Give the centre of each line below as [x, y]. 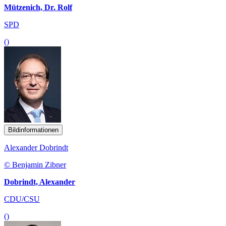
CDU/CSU [22, 199]
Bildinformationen [33, 130]
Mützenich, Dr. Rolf [38, 7]
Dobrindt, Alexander [40, 182]
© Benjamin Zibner [35, 164]
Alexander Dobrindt [36, 147]
